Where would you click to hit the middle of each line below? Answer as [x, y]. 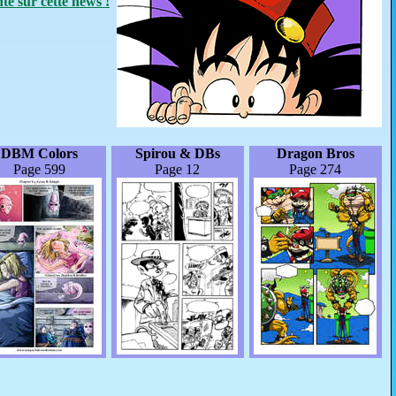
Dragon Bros [315, 153]
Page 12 [178, 169]
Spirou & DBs [177, 153]
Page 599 [40, 169]
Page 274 [316, 169]
